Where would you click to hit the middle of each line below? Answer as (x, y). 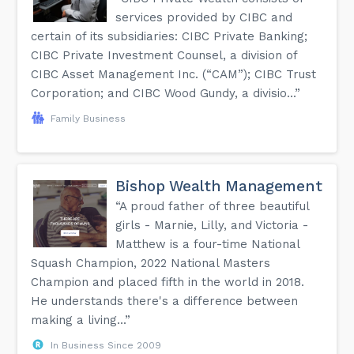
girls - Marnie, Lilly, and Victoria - (212, 225)
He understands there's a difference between (165, 301)
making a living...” (81, 320)
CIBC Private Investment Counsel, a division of (164, 55)
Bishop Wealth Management (219, 186)
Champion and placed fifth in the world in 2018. (168, 282)
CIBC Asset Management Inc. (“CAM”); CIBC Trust (174, 74)
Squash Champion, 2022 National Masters (151, 263)
